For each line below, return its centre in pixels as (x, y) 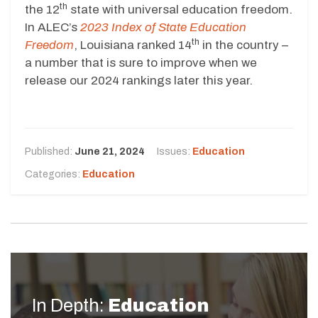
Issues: (175, 151)
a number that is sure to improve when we (141, 62)
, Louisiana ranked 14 (133, 45)
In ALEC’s (53, 27)
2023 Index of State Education (163, 27)
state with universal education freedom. (180, 9)
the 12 (42, 9)
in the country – (244, 45)
